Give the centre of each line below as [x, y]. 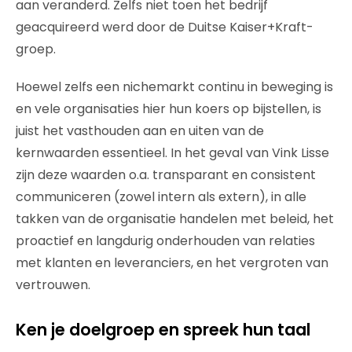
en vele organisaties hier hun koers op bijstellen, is [169, 109]
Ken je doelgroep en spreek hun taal [163, 330]
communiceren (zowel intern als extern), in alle [161, 197]
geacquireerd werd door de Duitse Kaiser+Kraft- [165, 27]
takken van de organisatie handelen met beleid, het [175, 219]
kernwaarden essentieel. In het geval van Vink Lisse [172, 153]
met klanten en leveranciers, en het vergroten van [172, 263]
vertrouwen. [53, 285]
